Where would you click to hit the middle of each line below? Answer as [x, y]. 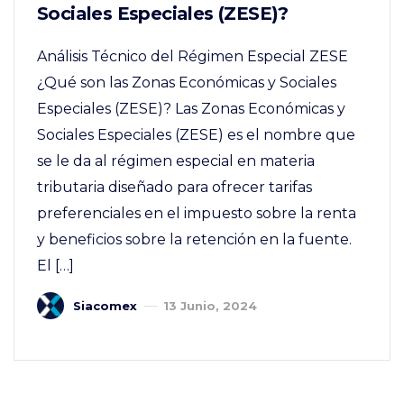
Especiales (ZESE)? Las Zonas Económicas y [191, 108]
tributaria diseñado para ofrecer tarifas [174, 187]
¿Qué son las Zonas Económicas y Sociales [187, 82]
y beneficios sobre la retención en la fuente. [194, 239]
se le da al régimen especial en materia [176, 161]
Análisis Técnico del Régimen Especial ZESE [193, 56]
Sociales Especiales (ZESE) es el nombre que [196, 134]
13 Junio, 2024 [210, 305]
